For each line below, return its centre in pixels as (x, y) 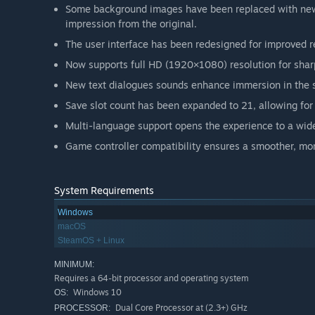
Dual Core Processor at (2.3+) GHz (180, 308)
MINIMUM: (74, 265)
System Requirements (104, 191)
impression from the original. (131, 24)
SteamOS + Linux (91, 241)
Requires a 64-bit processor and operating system (152, 278)
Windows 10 (96, 292)
